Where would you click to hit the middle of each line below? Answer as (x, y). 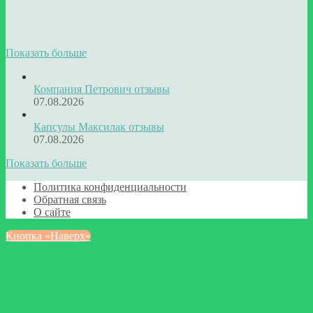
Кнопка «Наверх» (48, 235)
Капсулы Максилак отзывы (99, 126)
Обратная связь (70, 199)
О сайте (52, 212)
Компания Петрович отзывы (102, 89)
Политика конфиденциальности (110, 187)
